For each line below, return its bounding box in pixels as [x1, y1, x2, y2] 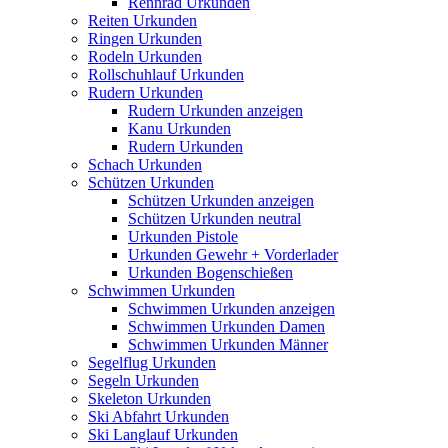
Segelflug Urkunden [88, 353, 216, 371]
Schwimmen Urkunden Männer [128, 335, 328, 353]
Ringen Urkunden [88, 29, 202, 47]
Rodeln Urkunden [88, 47, 202, 65]
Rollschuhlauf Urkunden [88, 65, 244, 83]
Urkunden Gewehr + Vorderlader [128, 245, 338, 263]
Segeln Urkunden [88, 371, 199, 389]
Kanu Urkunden [128, 119, 231, 137]
